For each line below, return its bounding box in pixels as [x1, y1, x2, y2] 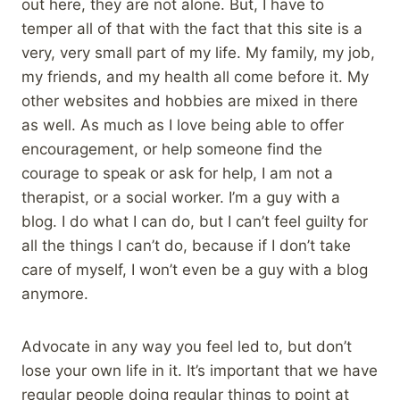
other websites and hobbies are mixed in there [21, 91, 358, 110]
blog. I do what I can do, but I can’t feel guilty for [21, 212, 368, 230]
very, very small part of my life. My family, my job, [21, 43, 375, 62]
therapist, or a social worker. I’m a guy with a [21, 187, 340, 206]
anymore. [21, 284, 88, 303]
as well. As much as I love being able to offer [21, 115, 344, 134]
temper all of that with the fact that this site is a [21, 19, 362, 37]
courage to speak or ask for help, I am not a [21, 163, 333, 182]
